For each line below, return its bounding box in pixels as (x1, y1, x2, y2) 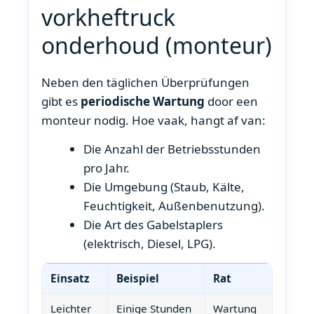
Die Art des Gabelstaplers (83, 217, 224, 233)
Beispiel (116, 271, 159, 285)
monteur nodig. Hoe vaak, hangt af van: (41, 111, 266, 128)
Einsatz (50, 271, 89, 285)
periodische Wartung (81, 93, 205, 109)
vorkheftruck (41, 1, 175, 32)
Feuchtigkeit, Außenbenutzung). (83, 198, 266, 214)
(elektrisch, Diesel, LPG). (83, 235, 217, 252)
